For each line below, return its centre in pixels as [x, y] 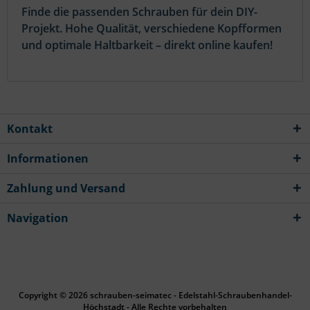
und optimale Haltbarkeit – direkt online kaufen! [147, 45]
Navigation [38, 218]
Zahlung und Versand [66, 188]
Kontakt [30, 128]
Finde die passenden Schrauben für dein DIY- [139, 11]
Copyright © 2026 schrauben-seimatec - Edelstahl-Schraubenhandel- [155, 295]
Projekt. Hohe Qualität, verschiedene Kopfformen [152, 28]
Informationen [48, 158]
